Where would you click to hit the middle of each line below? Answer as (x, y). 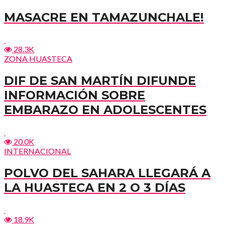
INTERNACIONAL (37, 151)
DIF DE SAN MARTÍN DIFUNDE (100, 81)
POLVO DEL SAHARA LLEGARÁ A (107, 173)
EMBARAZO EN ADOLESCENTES (105, 110)
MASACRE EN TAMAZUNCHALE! (104, 18)
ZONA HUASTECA (38, 59)
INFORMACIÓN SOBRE (75, 95)
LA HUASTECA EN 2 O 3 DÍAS (95, 187)
